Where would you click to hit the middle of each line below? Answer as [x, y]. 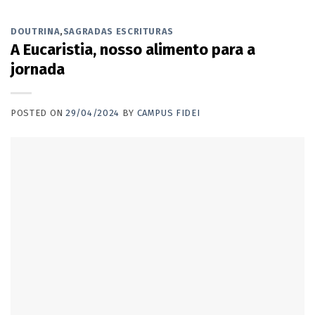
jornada [38, 69]
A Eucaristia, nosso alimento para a [133, 49]
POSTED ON [38, 112]
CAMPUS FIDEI [168, 112]
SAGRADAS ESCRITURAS [118, 31]
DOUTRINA [36, 31]
